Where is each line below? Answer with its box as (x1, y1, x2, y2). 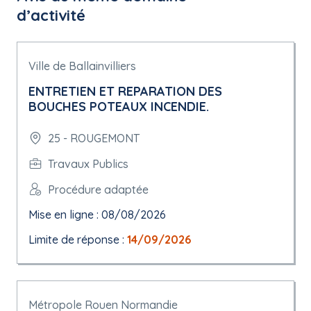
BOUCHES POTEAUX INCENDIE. (28, 99, 209, 115)
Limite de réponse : (28, 233, 127, 246)
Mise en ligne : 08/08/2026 (28, 208, 166, 221)
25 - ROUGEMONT (48, 131, 140, 145)
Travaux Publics (48, 156, 128, 171)
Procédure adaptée (48, 182, 149, 196)
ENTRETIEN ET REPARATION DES (28, 83, 222, 99)
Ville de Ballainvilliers (28, 59, 136, 73)
